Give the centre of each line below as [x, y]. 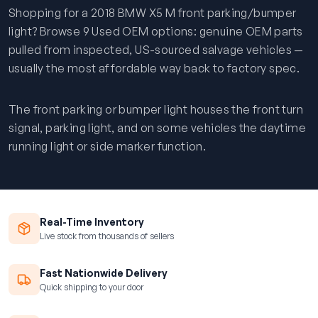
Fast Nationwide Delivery [104, 273]
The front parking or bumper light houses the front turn [156, 109]
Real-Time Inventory [92, 221]
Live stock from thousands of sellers [107, 236]
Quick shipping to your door [92, 287]
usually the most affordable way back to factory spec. [154, 68]
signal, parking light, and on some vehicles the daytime [157, 128]
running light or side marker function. [108, 146]
